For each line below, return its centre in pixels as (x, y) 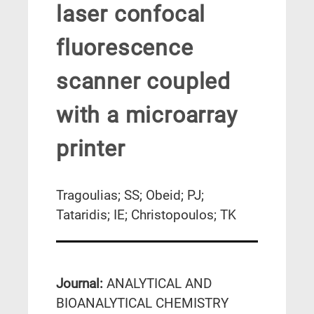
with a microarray (147, 115)
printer (91, 149)
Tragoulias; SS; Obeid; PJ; (130, 195)
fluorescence (125, 48)
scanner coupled (144, 82)
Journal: (81, 284)
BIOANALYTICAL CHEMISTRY (142, 303)
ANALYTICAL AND (159, 284)
